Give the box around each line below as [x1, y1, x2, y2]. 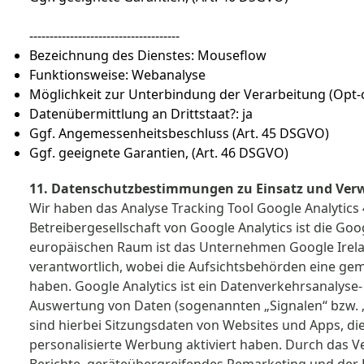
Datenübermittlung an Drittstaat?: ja [29, 105, 253, 123]
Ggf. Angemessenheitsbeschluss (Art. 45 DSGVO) [29, 124, 329, 142]
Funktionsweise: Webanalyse [29, 66, 206, 84]
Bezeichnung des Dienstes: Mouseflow [29, 46, 266, 64]
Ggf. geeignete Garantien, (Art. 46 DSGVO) [29, 144, 288, 162]
